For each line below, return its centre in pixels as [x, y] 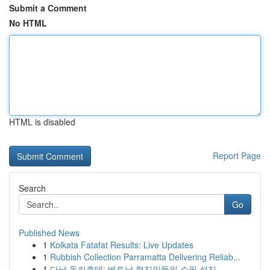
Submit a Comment [48, 8]
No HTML [28, 23]
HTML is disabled [42, 122]
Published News [49, 233]
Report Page [237, 155]
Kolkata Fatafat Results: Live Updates [122, 245]
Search [32, 188]
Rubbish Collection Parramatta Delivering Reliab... [145, 257]
